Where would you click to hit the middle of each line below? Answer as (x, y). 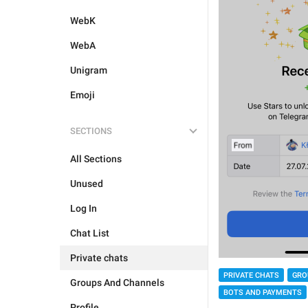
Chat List (90, 233)
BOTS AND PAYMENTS (263, 293)
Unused (87, 184)
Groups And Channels (117, 283)
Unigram (89, 70)
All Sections (96, 159)
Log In (84, 208)
